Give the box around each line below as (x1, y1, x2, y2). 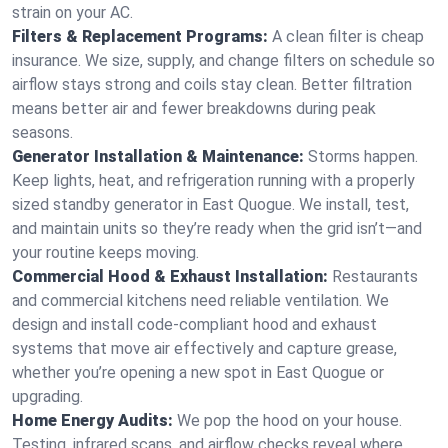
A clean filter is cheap (272, 27, 424, 46)
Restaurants (332, 267, 418, 286)
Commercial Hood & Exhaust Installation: (12, 267, 328, 286)
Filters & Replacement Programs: (12, 27, 268, 46)
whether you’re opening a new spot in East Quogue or (12, 363, 384, 382)
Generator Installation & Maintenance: (12, 147, 304, 166)
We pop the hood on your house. (177, 411, 402, 430)
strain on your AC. (12, 3, 133, 22)
